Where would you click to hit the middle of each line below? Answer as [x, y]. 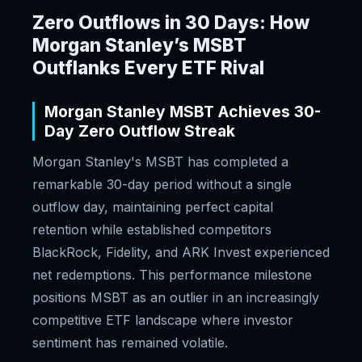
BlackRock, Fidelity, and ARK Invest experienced [181, 252]
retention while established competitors [152, 229]
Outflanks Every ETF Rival [148, 67]
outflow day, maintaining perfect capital [153, 207]
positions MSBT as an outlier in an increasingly [176, 297]
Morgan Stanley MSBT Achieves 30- [183, 112]
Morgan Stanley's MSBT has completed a [160, 162]
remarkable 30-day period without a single [162, 184]
